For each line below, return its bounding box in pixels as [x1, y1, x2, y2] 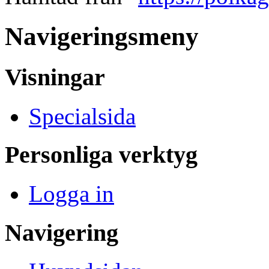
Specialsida [29, 103, 136, 129]
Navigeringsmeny [5, 22, 199, 50]
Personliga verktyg [5, 141, 198, 169]
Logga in [29, 180, 114, 207]
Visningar [5, 63, 105, 91]
